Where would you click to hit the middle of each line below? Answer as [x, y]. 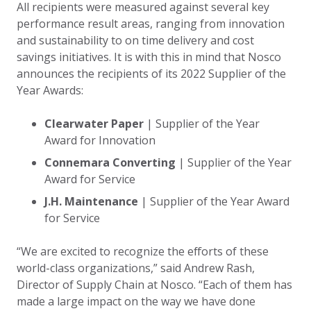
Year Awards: [50, 91]
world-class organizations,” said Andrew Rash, [136, 268]
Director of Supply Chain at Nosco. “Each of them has [154, 285]
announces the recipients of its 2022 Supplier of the [151, 74]
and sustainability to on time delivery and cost [135, 41]
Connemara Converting [111, 163]
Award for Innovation [100, 141]
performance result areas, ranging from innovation [151, 24]
